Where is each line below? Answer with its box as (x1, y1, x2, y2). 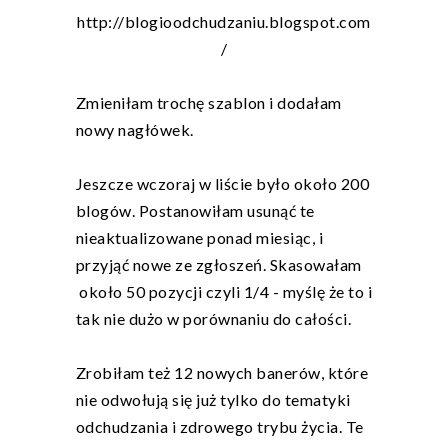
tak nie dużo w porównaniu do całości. (75, 309, 355, 329)
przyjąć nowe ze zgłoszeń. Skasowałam (75, 255, 362, 275)
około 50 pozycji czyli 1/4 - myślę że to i (75, 282, 372, 302)
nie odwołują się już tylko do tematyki (75, 390, 351, 410)
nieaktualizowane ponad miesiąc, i (75, 228, 323, 248)
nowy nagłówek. (75, 120, 197, 140)
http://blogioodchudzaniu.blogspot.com (77, 12, 371, 32)
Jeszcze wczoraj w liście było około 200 (75, 174, 369, 194)
